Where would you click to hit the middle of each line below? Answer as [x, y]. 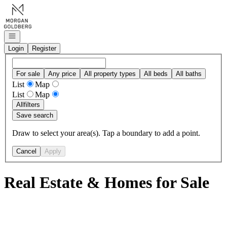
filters [32, 104]
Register [44, 48]
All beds [156, 73]
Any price [62, 73]
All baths [189, 73]
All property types [110, 73]
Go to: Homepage [32, 8]
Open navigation [31, 35]
